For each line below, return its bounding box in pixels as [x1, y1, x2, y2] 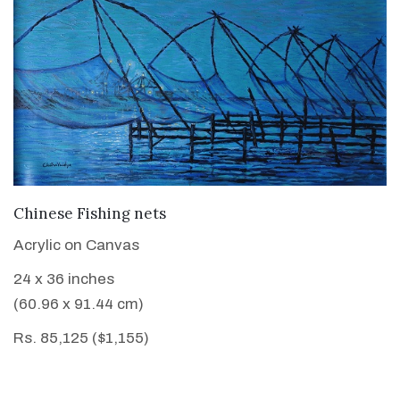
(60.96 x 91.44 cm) [13, 296, 144, 313]
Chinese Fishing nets [13, 204, 166, 224]
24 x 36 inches [13, 271, 114, 288]
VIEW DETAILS [146, 202, 254, 221]
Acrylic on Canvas [13, 237, 139, 254]
